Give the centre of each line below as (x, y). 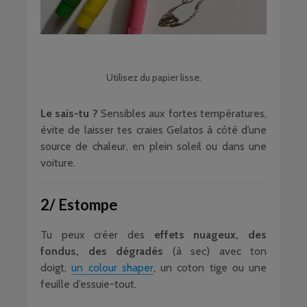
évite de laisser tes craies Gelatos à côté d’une (153, 130)
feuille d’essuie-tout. (88, 284)
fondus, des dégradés (102, 251)
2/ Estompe (79, 205)
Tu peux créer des (97, 235)
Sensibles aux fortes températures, (182, 113)
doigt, (56, 268)
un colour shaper (112, 268)
